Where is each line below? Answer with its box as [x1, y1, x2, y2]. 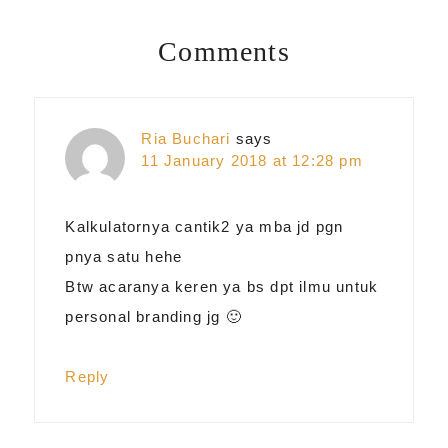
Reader [33, 36, 149, 79]
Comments [158, 35, 290, 67]
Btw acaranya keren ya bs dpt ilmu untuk [65, 277, 379, 295]
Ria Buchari [141, 129, 231, 147]
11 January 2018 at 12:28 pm [141, 151, 363, 169]
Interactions [33, 93, 230, 136]
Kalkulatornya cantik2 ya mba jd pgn [65, 217, 344, 235]
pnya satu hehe [65, 247, 183, 265]
